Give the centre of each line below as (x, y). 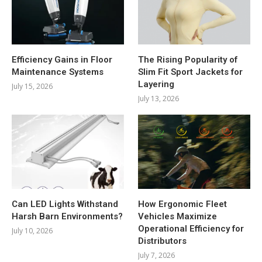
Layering (156, 84)
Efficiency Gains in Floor (62, 59)
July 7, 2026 (157, 256)
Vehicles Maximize (178, 217)
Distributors (163, 241)
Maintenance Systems (58, 72)
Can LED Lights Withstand (65, 204)
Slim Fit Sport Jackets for (191, 72)
